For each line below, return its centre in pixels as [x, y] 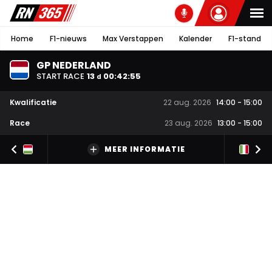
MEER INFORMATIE [144, 149]
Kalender [196, 38]
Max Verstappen [133, 38]
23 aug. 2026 [189, 123]
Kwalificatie [33, 102]
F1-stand [244, 38]
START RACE [60, 76]
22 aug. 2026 [187, 103]
